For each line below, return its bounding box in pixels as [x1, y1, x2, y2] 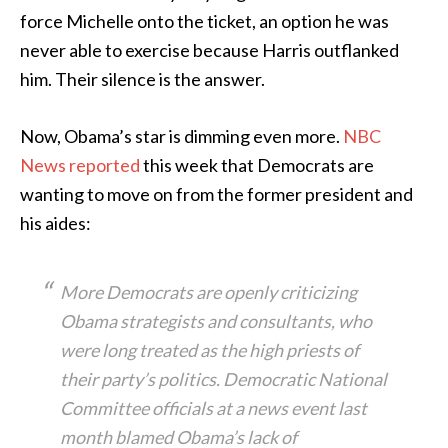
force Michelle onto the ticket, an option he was [20, 10, 389, 32]
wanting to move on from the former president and [20, 183, 413, 205]
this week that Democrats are [140, 154, 374, 176]
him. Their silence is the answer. [20, 68, 265, 90]
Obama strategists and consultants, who [60, 310, 372, 332]
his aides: [20, 212, 91, 234]
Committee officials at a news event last [60, 397, 367, 419]
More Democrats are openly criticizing [60, 281, 357, 303]
